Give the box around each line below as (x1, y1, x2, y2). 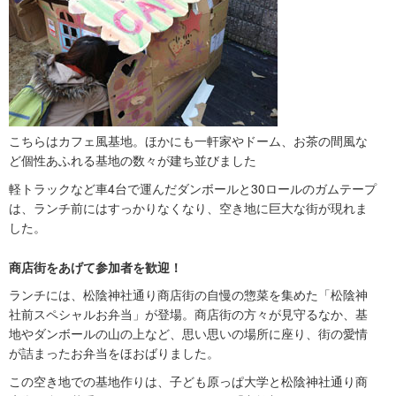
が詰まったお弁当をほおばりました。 (9, 344, 219, 362)
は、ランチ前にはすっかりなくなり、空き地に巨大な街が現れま (9, 199, 368, 217)
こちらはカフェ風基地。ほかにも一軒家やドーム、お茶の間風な (9, 132, 368, 150)
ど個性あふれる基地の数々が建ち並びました (9, 151, 256, 170)
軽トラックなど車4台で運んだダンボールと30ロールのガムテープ (9, 179, 377, 198)
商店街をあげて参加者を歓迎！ (9, 258, 182, 277)
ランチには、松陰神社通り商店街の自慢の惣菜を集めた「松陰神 (9, 286, 368, 304)
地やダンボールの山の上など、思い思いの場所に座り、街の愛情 (9, 324, 368, 343)
